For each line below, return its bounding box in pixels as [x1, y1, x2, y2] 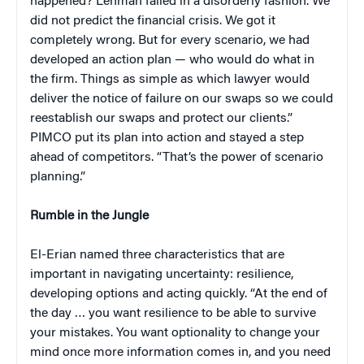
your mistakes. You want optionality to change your [30, 327, 320, 340]
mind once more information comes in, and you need [30, 346, 331, 360]
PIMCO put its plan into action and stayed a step [30, 132, 304, 145]
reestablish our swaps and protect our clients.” [30, 112, 292, 126]
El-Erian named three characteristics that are [30, 249, 284, 262]
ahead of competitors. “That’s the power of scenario [30, 151, 323, 165]
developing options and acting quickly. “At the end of [30, 288, 327, 301]
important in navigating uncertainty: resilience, [30, 268, 293, 282]
